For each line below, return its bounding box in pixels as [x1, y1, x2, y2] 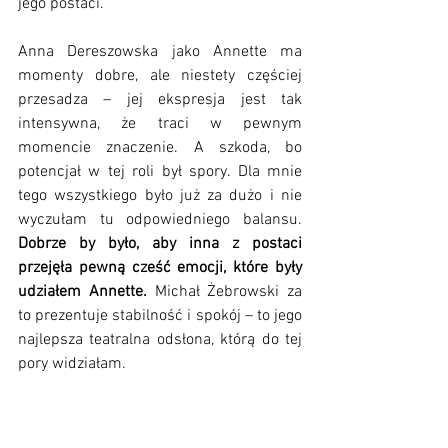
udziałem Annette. [18, 282, 155, 303]
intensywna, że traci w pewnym [18, 114, 302, 135]
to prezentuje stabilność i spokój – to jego [18, 306, 302, 327]
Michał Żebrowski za [154, 282, 302, 303]
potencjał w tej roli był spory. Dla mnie [18, 162, 302, 183]
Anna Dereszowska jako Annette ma [18, 42, 302, 63]
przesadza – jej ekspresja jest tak [18, 90, 302, 111]
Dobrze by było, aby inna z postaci [18, 234, 302, 255]
